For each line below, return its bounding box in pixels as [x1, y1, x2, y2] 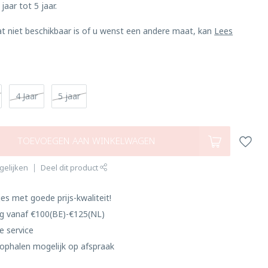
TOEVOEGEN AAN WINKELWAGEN [17, 135, 156, 147]
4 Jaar [16, 90, 38, 102]
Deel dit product [41, 163, 100, 173]
